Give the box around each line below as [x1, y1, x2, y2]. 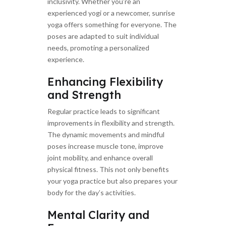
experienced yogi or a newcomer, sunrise [47, 9, 175, 18]
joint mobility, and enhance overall [47, 153, 153, 162]
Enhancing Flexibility [47, 75, 163, 89]
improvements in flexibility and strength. [47, 119, 175, 128]
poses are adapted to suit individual [47, 32, 159, 41]
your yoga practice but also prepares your [47, 177, 178, 186]
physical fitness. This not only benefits [47, 165, 169, 174]
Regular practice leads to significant [47, 107, 160, 116]
